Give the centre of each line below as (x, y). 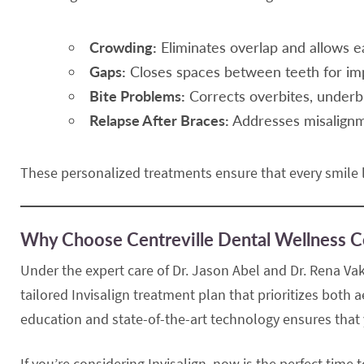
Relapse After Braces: (159, 120)
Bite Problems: (137, 95)
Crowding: (123, 47)
